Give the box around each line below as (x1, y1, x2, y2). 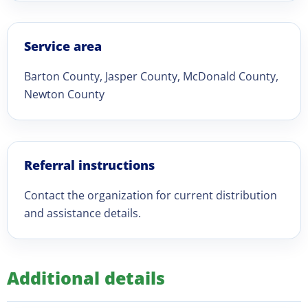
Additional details (7, 266, 165, 289)
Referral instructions (24, 157, 155, 173)
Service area (24, 38, 102, 54)
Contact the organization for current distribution (24, 188, 277, 203)
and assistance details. (24, 206, 141, 221)
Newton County (24, 87, 104, 102)
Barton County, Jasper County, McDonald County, (24, 69, 278, 84)
